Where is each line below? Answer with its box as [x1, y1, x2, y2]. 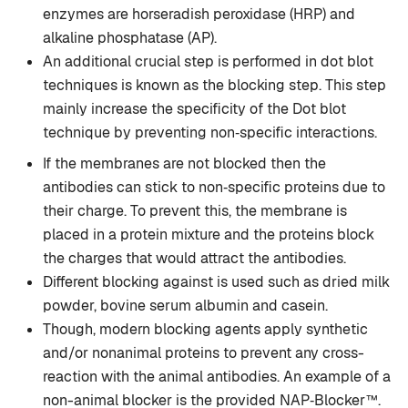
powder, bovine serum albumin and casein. [43, 296, 328, 316]
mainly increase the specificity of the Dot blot [43, 99, 346, 119]
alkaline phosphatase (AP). [43, 28, 217, 48]
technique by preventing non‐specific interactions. [43, 123, 377, 143]
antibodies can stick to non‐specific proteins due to [43, 178, 385, 198]
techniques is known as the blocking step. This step [43, 76, 386, 96]
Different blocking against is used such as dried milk [43, 272, 390, 292]
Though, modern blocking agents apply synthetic [43, 320, 368, 340]
